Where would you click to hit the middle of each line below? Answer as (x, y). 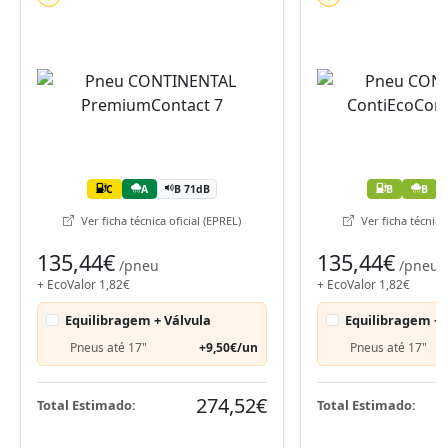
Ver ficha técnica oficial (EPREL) (159, 220)
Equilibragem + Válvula (138, 319)
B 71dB (192, 188)
